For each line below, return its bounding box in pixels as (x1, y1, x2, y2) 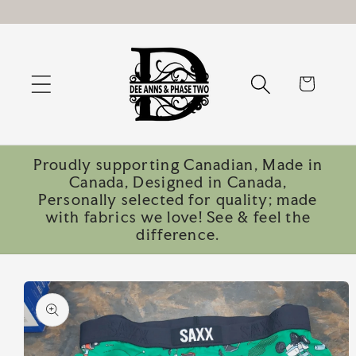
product (13, 288, 79, 309)
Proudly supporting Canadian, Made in (33, 154, 323, 174)
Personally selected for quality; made (38, 189, 318, 209)
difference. (136, 224, 220, 244)
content (29, 21, 95, 42)
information (13, 306, 111, 327)
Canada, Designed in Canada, (68, 172, 288, 192)
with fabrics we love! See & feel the (44, 207, 311, 226)
